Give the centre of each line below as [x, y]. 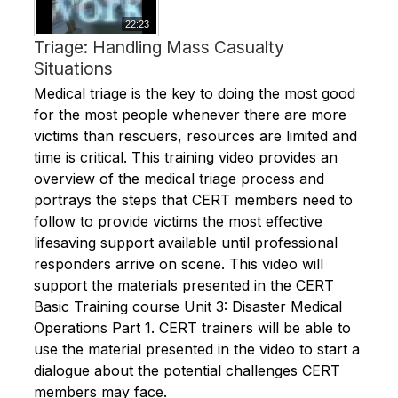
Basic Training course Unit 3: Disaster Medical [188, 307]
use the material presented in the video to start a [197, 350]
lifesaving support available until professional [186, 243]
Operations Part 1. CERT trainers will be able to [193, 328]
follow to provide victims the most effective [179, 222]
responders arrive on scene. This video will [179, 264]
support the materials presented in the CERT [184, 286]
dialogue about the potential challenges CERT [187, 371]
